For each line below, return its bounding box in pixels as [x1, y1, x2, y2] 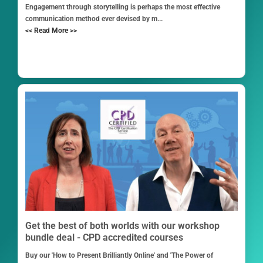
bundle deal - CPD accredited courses [25, 232, 183, 244]
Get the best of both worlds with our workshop [25, 220, 220, 232]
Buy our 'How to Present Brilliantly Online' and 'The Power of [25, 251, 213, 260]
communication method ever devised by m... [25, 15, 163, 23]
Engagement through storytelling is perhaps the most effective [25, 3, 220, 12]
